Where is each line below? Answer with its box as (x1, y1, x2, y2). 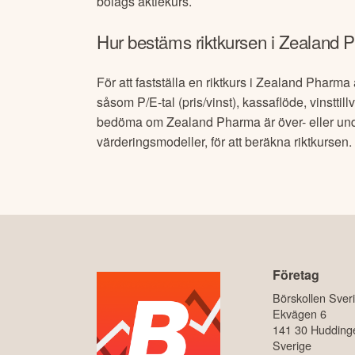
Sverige (272, 337, 311, 353)
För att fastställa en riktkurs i (97, 72, 256, 91)
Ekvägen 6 (272, 305, 326, 322)
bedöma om (97, 112, 166, 131)
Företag (272, 265, 319, 284)
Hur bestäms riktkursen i (97, 29, 279, 55)
